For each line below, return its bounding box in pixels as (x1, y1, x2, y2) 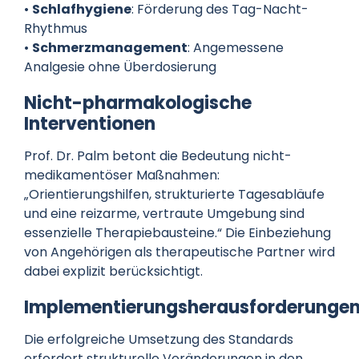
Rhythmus (23, 19, 87, 38)
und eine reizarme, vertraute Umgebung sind (23, 204, 305, 223)
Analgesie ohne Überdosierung (23, 58, 216, 77)
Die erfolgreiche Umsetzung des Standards (23, 329, 293, 349)
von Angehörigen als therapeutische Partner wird (23, 242, 335, 261)
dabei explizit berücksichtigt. (23, 261, 203, 280)
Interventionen (23, 111, 155, 137)
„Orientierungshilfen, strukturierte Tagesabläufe (23, 184, 325, 204)
